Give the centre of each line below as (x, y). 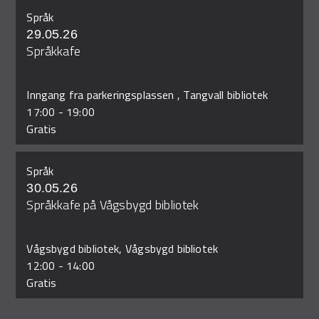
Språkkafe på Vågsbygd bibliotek (113, 205)
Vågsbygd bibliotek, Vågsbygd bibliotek (122, 249)
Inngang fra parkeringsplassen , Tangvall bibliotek (147, 95)
